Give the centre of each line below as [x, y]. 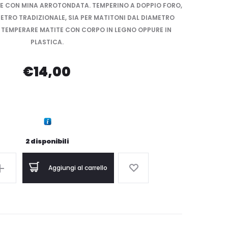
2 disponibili [47, 141]
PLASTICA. [47, 42]
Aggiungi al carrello [78, 168]
